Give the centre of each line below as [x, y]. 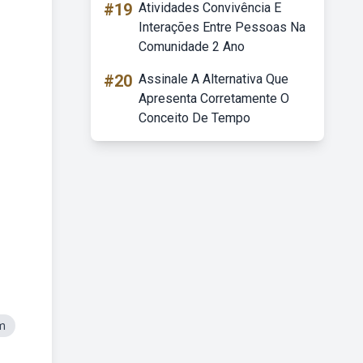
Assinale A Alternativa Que [214, 79]
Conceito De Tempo [194, 118]
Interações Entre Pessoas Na [222, 27]
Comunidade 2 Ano [192, 47]
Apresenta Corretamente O [214, 98]
